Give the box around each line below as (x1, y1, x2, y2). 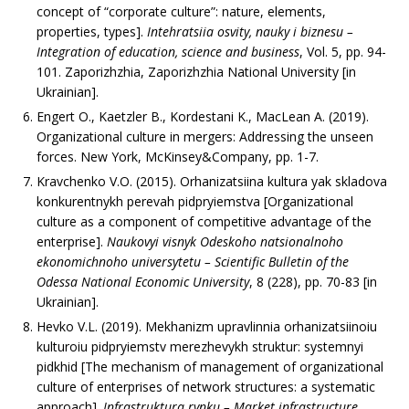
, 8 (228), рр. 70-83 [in (249, 272, 377, 290)
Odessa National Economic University (37, 272, 249, 290)
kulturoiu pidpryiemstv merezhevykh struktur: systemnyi (37, 337, 363, 355)
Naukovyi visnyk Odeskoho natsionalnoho (107, 232, 343, 250)
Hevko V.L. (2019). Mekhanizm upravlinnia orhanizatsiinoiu (37, 317, 377, 335)
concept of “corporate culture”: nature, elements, (37, 2, 326, 20)
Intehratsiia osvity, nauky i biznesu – (147, 22, 353, 40)
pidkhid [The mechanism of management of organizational (37, 357, 383, 375)
